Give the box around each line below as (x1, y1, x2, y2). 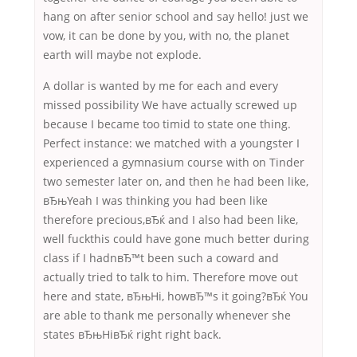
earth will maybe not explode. (43, 47, 202, 63)
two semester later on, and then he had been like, (43, 174, 308, 190)
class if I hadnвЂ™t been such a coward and (43, 250, 279, 266)
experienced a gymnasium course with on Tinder (43, 155, 304, 171)
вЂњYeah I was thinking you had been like (43, 193, 268, 209)
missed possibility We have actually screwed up (43, 97, 297, 113)
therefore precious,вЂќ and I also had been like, (43, 212, 298, 228)
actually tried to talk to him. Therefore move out (43, 269, 298, 285)
